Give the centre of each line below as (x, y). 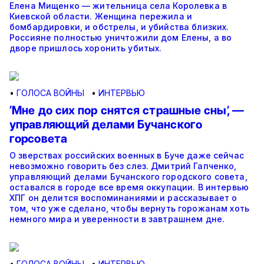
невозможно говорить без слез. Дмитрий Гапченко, (123, 166)
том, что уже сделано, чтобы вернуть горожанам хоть (130, 209)
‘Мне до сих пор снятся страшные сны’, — (127, 110)
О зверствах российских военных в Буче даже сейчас (127, 156)
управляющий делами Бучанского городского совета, (128, 177)
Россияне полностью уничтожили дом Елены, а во (121, 38)
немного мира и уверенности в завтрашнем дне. (117, 219)
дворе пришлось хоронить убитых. (86, 48)
